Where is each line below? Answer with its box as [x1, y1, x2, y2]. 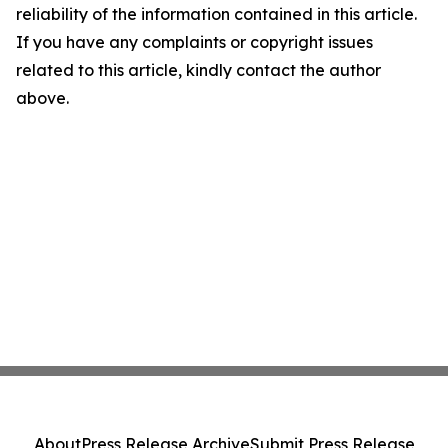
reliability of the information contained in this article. [16, 4, 417, 24]
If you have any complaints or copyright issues [16, 32, 373, 52]
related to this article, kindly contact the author [16, 60, 381, 80]
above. [16, 88, 69, 108]
